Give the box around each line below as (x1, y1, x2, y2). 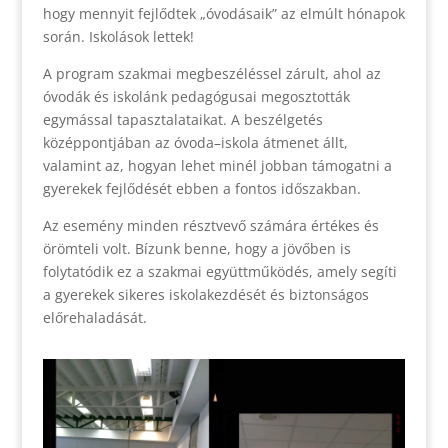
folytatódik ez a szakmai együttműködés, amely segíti (42, 261, 397, 281)
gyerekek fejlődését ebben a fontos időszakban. (42, 178, 361, 198)
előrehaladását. (42, 307, 147, 327)
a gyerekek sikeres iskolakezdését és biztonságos (42, 284, 369, 304)
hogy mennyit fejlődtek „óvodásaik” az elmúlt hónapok (42, 3, 405, 23)
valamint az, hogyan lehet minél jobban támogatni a (42, 155, 392, 175)
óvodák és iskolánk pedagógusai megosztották (42, 86, 350, 106)
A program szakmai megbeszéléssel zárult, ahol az (42, 63, 381, 83)
